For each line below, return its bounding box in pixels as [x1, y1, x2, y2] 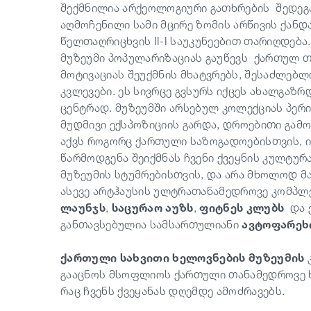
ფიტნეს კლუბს [199, 201, 285, 215]
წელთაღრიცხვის [60, 34, 154, 48]
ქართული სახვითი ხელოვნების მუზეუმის [60, 251, 305, 264]
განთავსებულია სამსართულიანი [60, 217, 242, 231]
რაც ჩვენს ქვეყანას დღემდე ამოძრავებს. [60, 284, 291, 298]
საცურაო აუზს [111, 201, 194, 215]
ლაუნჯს [60, 201, 106, 215]
